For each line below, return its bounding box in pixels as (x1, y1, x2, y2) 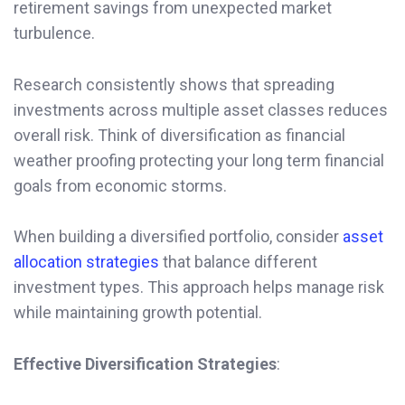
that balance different (159, 252, 317, 272)
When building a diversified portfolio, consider (14, 227, 343, 247)
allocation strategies (14, 252, 159, 272)
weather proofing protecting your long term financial (14, 150, 384, 170)
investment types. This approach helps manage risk (14, 278, 384, 297)
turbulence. (14, 23, 95, 42)
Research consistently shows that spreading (14, 74, 334, 94)
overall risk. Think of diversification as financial (14, 125, 345, 145)
